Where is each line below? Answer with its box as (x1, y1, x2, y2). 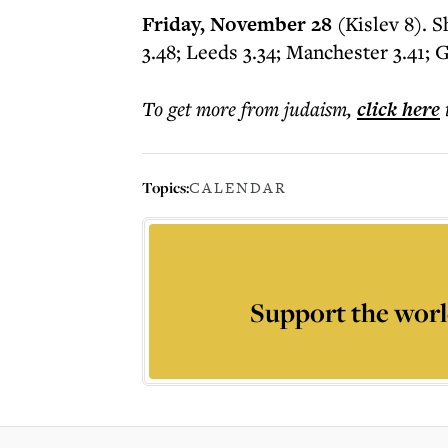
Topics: (142, 176, 189, 198)
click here (357, 95, 440, 123)
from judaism (241, 95, 347, 122)
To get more (142, 95, 241, 122)
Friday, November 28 (142, 10, 332, 38)
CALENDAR (189, 177, 286, 198)
